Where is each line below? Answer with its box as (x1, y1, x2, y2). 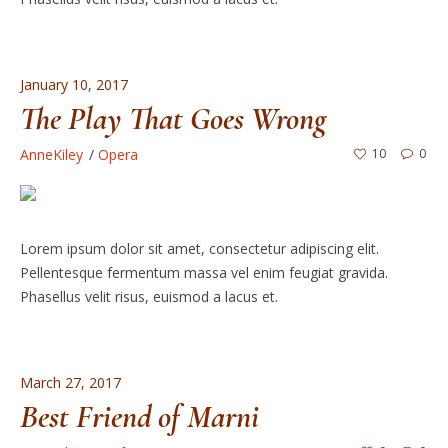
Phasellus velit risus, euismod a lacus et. (19, 287, 278, 307)
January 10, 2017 (19, 74, 128, 94)
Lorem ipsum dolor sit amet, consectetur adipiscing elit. (19, 239, 379, 259)
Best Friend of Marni (19, 397, 259, 437)
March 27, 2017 (19, 373, 121, 393)
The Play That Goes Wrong (19, 98, 326, 138)
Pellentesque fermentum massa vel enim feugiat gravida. (19, 263, 388, 283)
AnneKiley (19, 144, 83, 164)
